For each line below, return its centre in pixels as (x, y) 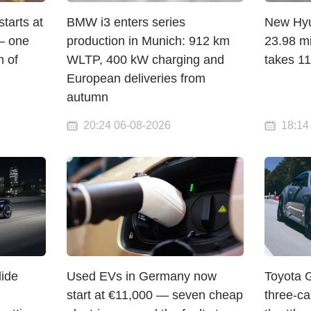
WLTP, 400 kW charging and (146, 59)
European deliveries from (136, 78)
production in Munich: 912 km (149, 41)
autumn (88, 97)
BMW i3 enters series (126, 22)
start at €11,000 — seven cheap (155, 295)
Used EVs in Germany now (142, 276)
